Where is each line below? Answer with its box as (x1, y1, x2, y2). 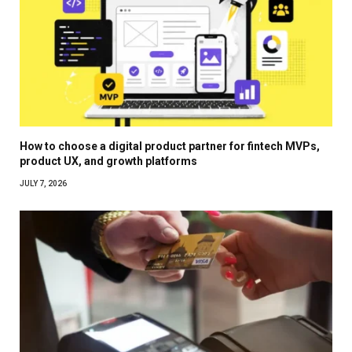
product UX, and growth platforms (20, 154, 197, 167)
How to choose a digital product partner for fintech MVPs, (20, 139, 320, 152)
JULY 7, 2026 (20, 178, 67, 188)
